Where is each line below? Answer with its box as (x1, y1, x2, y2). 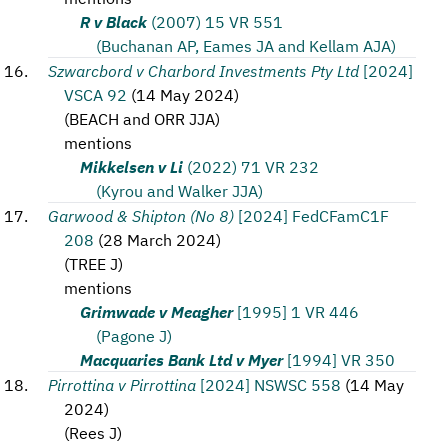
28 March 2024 (103, 228, 216, 250)
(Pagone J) (96, 324, 172, 346)
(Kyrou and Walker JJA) (96, 179, 263, 201)
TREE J (69, 252, 118, 274)
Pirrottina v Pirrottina (48, 373, 196, 395)
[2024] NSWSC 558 (200, 373, 341, 395)
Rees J (69, 421, 117, 443)
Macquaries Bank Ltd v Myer (80, 348, 283, 370)
